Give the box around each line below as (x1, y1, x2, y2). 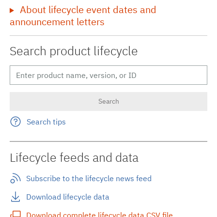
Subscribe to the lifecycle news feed (26, 173, 152, 183)
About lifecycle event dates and (19, 2, 156, 16)
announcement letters (10, 15, 105, 28)
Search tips (27, 116, 66, 126)
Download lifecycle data (26, 191, 109, 201)
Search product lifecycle (10, 42, 138, 59)
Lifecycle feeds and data (10, 149, 139, 165)
